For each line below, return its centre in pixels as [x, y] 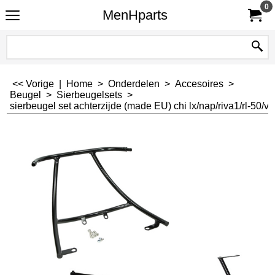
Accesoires [199, 84]
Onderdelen [134, 84]
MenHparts [135, 15]
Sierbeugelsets [89, 95]
